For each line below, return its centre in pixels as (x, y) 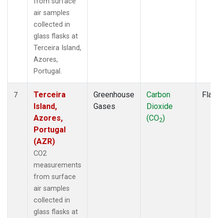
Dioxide (160, 106)
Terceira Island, (57, 48)
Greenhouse (114, 94)
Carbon (158, 94)
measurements (57, 165)
